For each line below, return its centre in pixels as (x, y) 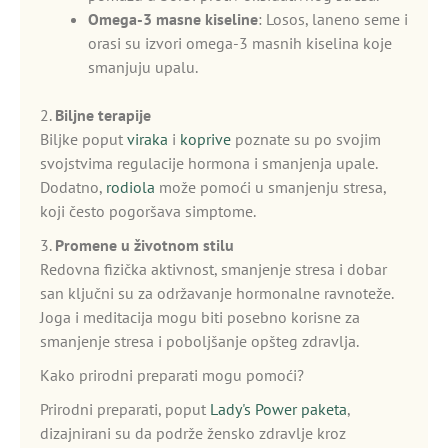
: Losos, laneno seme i (333, 19)
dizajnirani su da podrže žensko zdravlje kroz (193, 433)
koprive (205, 139)
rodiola (130, 187)
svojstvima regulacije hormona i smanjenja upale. (208, 163)
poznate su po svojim (306, 139)
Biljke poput (83, 139)
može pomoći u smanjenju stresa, (270, 187)
